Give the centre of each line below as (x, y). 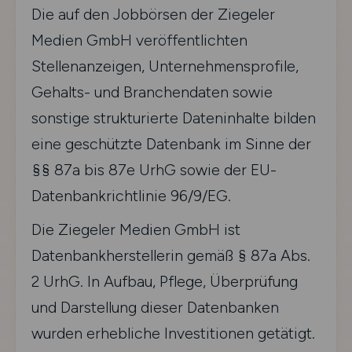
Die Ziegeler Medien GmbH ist (136, 229)
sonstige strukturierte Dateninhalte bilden (174, 118)
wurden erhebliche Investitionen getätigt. (173, 333)
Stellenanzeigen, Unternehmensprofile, (165, 66)
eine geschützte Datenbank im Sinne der (171, 144)
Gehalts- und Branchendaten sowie (152, 92)
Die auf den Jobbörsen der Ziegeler (153, 14)
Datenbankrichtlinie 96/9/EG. (131, 196)
